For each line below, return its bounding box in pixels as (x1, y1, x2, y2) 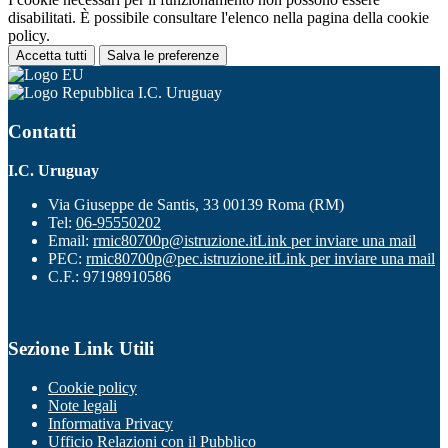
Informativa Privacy (48, 414, 173, 432)
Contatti (8, 120, 76, 142)
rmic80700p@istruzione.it (93, 231, 257, 249)
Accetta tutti (16, 48, 87, 64)
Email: (48, 231, 93, 249)
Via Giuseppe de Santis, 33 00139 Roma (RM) (48, 195, 344, 213)
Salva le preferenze (107, 48, 219, 64)
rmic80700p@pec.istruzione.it (86, 249, 276, 267)
